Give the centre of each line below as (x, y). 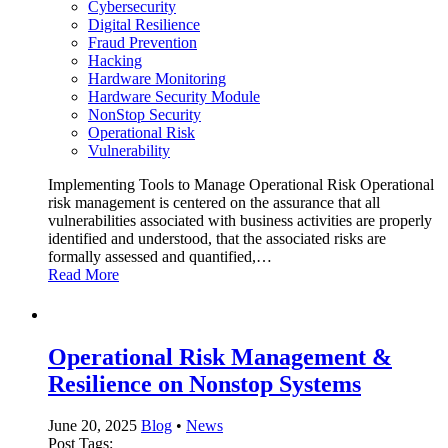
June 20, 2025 (92, 426)
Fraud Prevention (142, 42)
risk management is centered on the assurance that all (214, 202)
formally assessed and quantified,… (160, 256)
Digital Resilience (144, 24)
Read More (83, 274)
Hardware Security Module (174, 96)
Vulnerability (129, 150)
